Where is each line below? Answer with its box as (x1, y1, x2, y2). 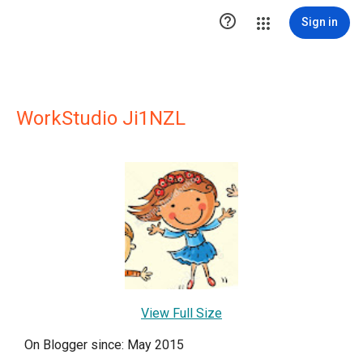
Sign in (301, 15, 338, 28)
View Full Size (141, 305, 222, 321)
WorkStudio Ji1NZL (16, 107, 186, 130)
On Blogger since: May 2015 (24, 336, 184, 352)
